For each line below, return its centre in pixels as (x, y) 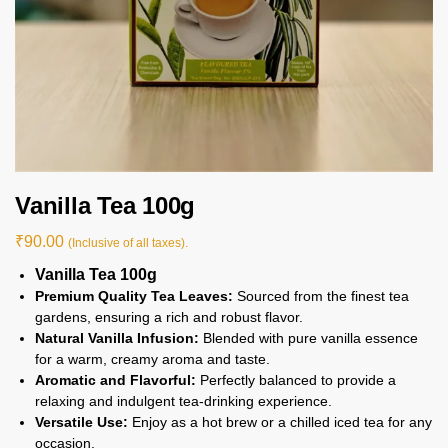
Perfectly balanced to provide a (296, 379)
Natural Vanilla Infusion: (117, 337)
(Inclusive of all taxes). (128, 242)
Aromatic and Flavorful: (115, 379)
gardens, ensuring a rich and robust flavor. (169, 316)
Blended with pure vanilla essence (308, 337)
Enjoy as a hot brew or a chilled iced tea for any (280, 421)
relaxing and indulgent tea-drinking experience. (183, 400)
